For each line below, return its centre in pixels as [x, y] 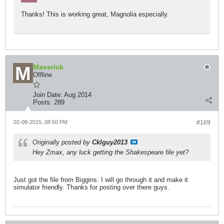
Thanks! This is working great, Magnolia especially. [95, 14]
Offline [42, 75]
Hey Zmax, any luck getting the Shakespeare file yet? [110, 152]
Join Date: [48, 95]
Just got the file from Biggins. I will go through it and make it [101, 180]
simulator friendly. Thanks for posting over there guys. [91, 187]
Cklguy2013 [110, 142]
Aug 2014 [78, 95]
